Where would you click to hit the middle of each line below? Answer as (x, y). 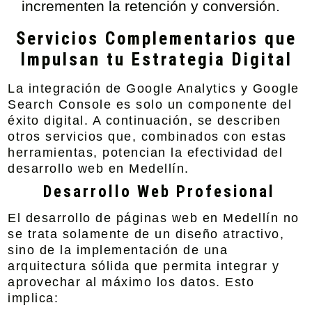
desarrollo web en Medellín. (99, 169)
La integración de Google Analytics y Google (154, 88)
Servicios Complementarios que (156, 39)
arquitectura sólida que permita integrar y (144, 266)
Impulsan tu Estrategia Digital (156, 60)
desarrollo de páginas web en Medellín (152, 218)
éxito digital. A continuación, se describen (145, 120)
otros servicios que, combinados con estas (147, 136)
